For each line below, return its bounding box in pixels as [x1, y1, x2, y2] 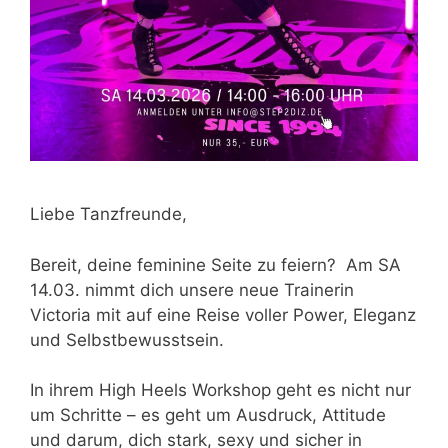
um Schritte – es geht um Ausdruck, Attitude [30, 405, 386, 426]
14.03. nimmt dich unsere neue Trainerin [30, 279, 354, 300]
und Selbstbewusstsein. [30, 329, 224, 350]
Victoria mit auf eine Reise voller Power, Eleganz [30, 304, 416, 325]
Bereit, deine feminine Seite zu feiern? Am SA [30, 254, 401, 275]
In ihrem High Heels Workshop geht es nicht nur [30, 380, 411, 401]
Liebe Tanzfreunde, [30, 204, 187, 225]
